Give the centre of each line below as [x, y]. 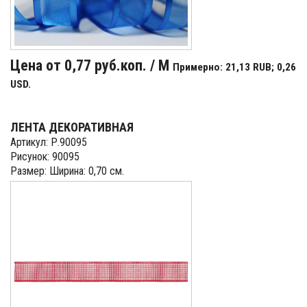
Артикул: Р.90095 [49, 142]
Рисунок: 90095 [45, 157]
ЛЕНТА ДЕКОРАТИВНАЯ [72, 127]
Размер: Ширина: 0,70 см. [67, 171]
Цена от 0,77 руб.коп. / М [91, 65]
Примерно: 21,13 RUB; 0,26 [234, 67]
